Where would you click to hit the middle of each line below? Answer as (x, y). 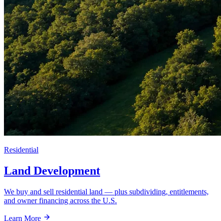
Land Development (52, 170)
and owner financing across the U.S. (60, 200)
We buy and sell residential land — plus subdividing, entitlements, (106, 191)
